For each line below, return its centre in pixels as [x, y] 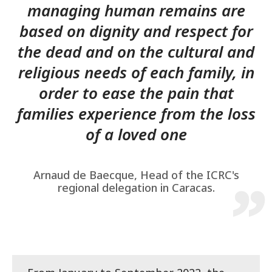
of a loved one [136, 134]
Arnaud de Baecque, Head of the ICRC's [136, 175]
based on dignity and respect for [136, 31]
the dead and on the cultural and [136, 51]
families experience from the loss [136, 113]
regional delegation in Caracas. [136, 187]
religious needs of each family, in [136, 72]
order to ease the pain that [136, 93]
